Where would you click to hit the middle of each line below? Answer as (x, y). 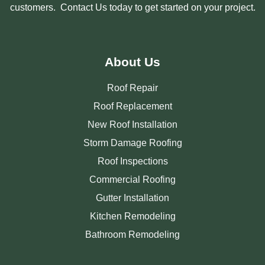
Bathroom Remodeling (132, 234)
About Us (132, 62)
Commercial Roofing (132, 179)
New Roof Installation (132, 124)
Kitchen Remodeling (132, 216)
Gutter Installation (132, 198)
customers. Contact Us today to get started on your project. (132, 8)
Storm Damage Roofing (132, 143)
